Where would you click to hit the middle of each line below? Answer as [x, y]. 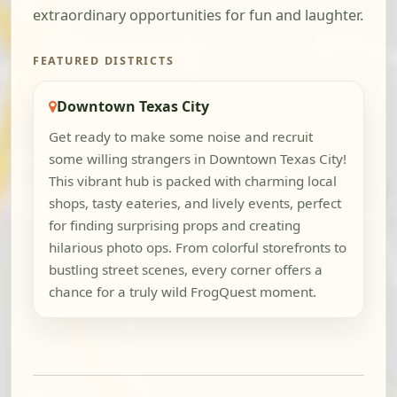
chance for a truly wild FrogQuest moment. [182, 292]
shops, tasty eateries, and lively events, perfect [195, 203]
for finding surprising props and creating [174, 226]
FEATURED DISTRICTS [104, 61]
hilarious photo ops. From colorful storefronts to [197, 248]
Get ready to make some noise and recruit [180, 137]
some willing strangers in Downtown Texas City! [197, 159]
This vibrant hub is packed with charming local [192, 181]
